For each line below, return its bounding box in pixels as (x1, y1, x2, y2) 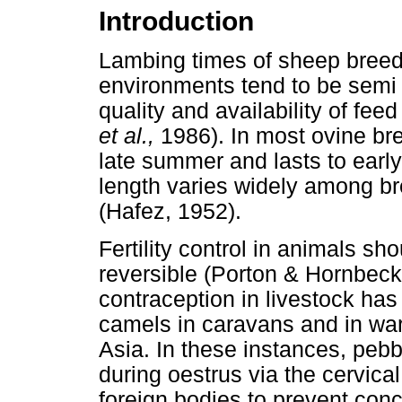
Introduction (99, 6, 254, 37)
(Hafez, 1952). (99, 199, 241, 224)
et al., (99, 124, 161, 149)
